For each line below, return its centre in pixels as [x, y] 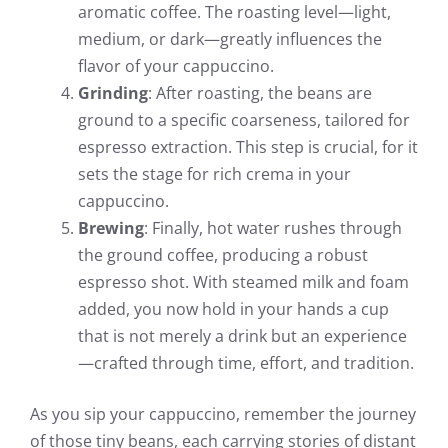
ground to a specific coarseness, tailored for [244, 119]
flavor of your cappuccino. [176, 65]
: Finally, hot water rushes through [273, 227]
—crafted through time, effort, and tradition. [246, 362]
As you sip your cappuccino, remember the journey [223, 413]
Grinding [113, 92]
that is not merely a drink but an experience [242, 335]
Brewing [111, 227]
